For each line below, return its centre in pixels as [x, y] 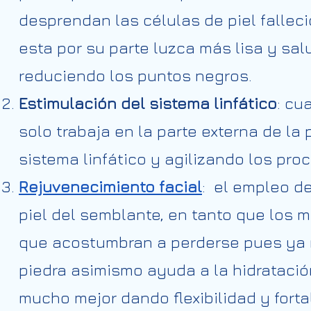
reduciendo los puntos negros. [135, 75]
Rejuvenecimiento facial [110, 186]
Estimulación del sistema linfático [148, 103]
